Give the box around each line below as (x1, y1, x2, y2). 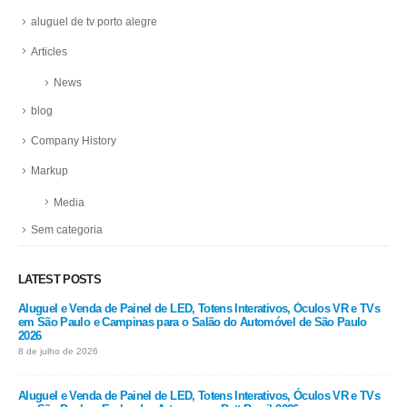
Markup (31, 164, 68, 177)
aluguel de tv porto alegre (31, 15, 157, 28)
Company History (31, 134, 116, 148)
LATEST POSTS (18, 273, 102, 287)
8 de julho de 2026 (18, 346, 98, 357)
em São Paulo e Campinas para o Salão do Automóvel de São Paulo (18, 315, 367, 330)
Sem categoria (31, 223, 103, 237)
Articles (31, 45, 67, 58)
